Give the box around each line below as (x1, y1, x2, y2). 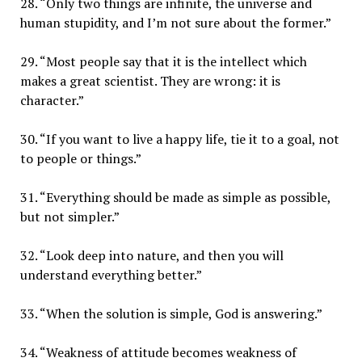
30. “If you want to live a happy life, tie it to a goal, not (19, 129, 339, 148)
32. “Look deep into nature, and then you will (19, 246, 284, 264)
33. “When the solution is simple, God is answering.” (19, 304, 322, 322)
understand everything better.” (19, 265, 202, 284)
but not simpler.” (19, 207, 120, 225)
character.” (19, 90, 84, 109)
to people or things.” (19, 149, 141, 167)
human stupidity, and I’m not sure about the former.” (19, 13, 331, 32)
